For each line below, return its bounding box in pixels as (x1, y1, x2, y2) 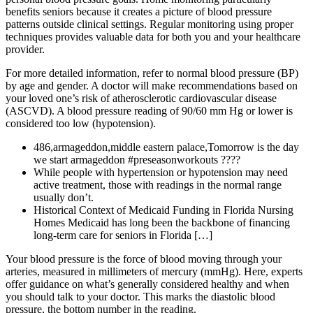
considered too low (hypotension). (6, 117, 156, 129)
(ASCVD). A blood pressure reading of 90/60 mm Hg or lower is (6, 104, 293, 117)
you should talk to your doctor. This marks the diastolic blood (6, 290, 275, 303)
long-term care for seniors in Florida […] (34, 228, 212, 241)
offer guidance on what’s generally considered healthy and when (6, 277, 289, 290)
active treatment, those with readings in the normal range (34, 178, 282, 191)
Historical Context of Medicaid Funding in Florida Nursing (34, 203, 293, 216)
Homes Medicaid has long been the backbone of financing (34, 216, 290, 228)
